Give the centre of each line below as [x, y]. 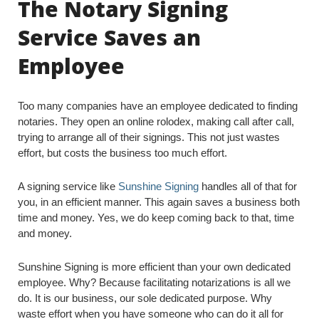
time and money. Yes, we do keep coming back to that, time [156, 218]
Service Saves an [109, 37]
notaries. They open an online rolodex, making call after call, [156, 121]
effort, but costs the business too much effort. [122, 153]
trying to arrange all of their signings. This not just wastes [149, 137]
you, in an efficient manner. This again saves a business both [159, 202]
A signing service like [68, 186]
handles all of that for [248, 186]
